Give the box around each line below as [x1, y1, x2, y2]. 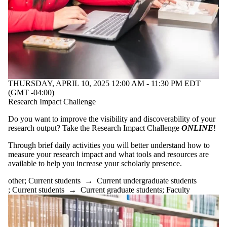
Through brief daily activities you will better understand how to [8, 141, 210, 150]
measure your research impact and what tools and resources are [8, 150, 209, 159]
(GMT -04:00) [8, 88, 54, 97]
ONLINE [181, 124, 213, 133]
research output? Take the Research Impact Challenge [8, 124, 181, 133]
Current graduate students [81, 185, 162, 195]
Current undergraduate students [97, 176, 197, 185]
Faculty [166, 185, 190, 195]
